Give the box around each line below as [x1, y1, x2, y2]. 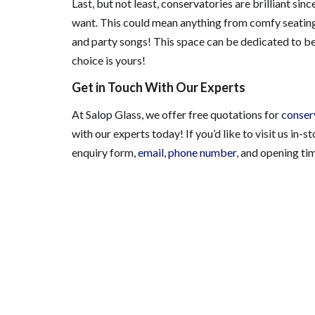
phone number [168, 146, 236, 159]
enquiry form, [72, 146, 138, 159]
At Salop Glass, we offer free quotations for [72, 108, 281, 121]
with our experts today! [72, 127, 186, 140]
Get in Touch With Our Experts [72, 79, 245, 95]
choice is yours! [72, 53, 146, 67]
